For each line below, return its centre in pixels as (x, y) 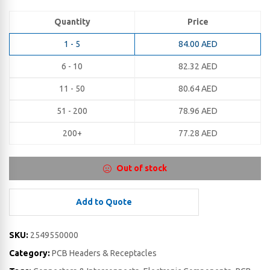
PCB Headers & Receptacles (104, 253)
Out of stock (141, 168)
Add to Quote (104, 202)
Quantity (72, 22)
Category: (30, 253)
